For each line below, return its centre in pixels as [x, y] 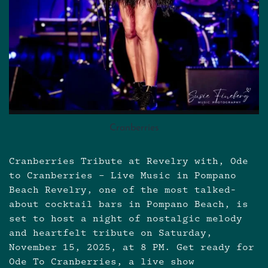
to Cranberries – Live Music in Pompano [123, 176]
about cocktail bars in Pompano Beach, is [129, 205]
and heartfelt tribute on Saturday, [111, 233]
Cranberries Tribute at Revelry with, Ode [129, 162]
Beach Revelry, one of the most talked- [123, 190]
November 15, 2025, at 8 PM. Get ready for [132, 248]
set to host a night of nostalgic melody [126, 219]
